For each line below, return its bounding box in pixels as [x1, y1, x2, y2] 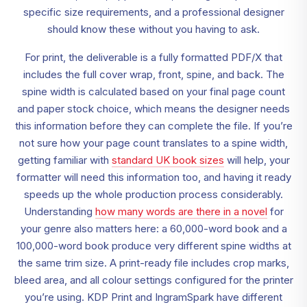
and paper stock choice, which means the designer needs [17, 102, 290, 116]
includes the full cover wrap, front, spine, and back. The [23, 68, 284, 82]
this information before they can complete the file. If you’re [14, 119, 293, 133]
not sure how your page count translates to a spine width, [19, 136, 288, 150]
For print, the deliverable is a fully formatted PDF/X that [25, 51, 282, 64]
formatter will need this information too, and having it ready [16, 171, 291, 184]
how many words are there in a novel [95, 205, 267, 219]
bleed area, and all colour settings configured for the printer [14, 273, 293, 287]
